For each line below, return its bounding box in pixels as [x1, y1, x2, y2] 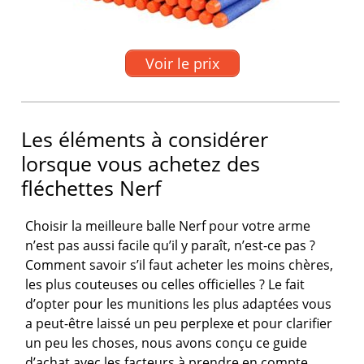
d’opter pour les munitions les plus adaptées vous [25, 295, 332, 314]
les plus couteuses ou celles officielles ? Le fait [25, 275, 305, 294]
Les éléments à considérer [21, 125, 269, 154]
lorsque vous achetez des [21, 149, 261, 178]
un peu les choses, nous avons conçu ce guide [25, 334, 308, 353]
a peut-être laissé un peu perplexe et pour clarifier [25, 314, 333, 333]
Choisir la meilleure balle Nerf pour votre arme [25, 217, 311, 236]
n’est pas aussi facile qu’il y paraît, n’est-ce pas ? [25, 236, 316, 255]
